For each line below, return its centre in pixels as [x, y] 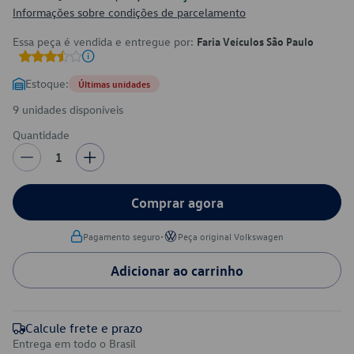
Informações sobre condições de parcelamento [129, 12]
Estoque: [47, 83]
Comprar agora [177, 202]
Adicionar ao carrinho [177, 270]
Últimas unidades [114, 84]
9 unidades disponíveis [68, 109]
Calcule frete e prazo [84, 328]
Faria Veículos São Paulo [255, 41]
